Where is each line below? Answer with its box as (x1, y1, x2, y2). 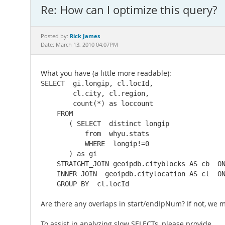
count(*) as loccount (41, 99, 153, 107)
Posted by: (41, 33, 70, 40)
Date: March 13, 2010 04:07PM (41, 41, 118, 48)
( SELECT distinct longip (41, 120, 169, 128)
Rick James (70, 32, 100, 40)
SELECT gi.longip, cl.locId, (41, 79, 153, 87)
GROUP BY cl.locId (41, 180, 129, 188)
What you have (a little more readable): (41, 69, 171, 78)
